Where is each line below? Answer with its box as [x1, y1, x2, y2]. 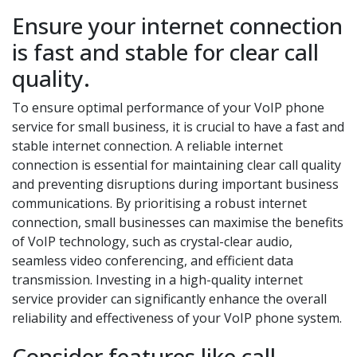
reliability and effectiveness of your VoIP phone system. [12, 309, 342, 327]
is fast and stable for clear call [12, 37, 319, 67]
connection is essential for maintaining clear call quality [12, 156, 341, 174]
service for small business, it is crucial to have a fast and [12, 118, 344, 135]
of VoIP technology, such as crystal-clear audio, [12, 233, 292, 250]
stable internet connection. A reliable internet [12, 137, 283, 155]
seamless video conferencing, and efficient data [12, 252, 293, 269]
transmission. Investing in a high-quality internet [12, 271, 303, 288]
